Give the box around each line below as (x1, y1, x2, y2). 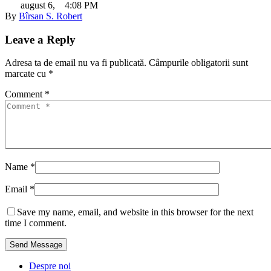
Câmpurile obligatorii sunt (149, 57, 248, 68)
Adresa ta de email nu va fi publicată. (5, 57, 146, 68)
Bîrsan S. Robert (19, 11, 82, 22)
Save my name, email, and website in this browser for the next (17, 207, 253, 218)
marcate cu (5, 68, 48, 79)
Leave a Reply (5, 33, 76, 46)
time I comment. (5, 218, 67, 229)
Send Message (10, 240, 62, 250)
